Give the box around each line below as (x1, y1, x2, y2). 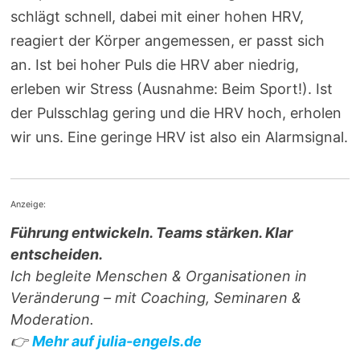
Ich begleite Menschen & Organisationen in (10, 268, 308, 285)
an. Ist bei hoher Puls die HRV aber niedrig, (10, 56, 300, 73)
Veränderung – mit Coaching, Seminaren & (10, 289, 302, 307)
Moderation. (10, 311, 95, 329)
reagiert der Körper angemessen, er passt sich (10, 32, 325, 49)
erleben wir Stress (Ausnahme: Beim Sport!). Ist (10, 80, 333, 97)
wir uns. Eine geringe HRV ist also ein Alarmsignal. (10, 129, 349, 145)
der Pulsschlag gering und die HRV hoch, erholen (10, 104, 342, 121)
